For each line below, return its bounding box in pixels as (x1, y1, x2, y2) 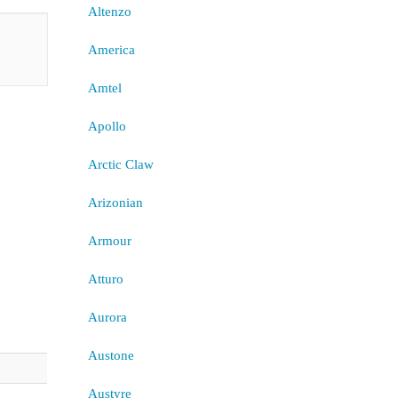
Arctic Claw (87, 157, 154, 171)
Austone (87, 348, 134, 362)
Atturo (87, 272, 123, 286)
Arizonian (87, 195, 143, 210)
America (87, 43, 135, 57)
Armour (87, 234, 131, 248)
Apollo (87, 119, 126, 133)
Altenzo (87, 4, 131, 19)
